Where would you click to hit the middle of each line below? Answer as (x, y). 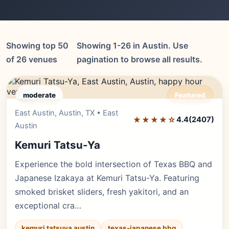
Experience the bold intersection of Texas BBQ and (113, 164)
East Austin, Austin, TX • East (66, 113)
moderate (39, 95)
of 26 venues (32, 59)
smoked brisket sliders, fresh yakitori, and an (102, 192)
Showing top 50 (37, 45)
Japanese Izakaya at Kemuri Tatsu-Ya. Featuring (107, 178)
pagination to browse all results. (140, 59)
